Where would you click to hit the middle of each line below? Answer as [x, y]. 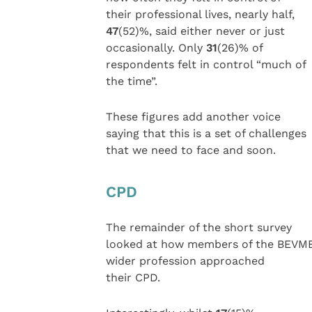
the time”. [131, 81]
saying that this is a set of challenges [206, 133]
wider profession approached [185, 261]
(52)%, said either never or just [201, 31]
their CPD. [133, 278]
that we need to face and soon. [190, 150]
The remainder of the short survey [198, 228]
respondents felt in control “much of [206, 65]
